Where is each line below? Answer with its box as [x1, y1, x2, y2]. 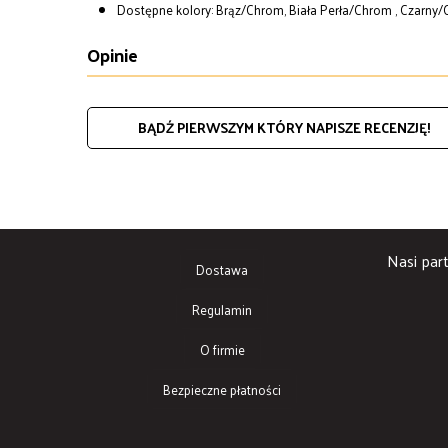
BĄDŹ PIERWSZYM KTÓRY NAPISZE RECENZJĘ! [138, 114, 431, 140]
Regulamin [192, 297, 252, 321]
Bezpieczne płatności [163, 377, 281, 401]
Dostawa [196, 257, 248, 281]
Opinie [87, 37, 138, 71]
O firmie [199, 337, 245, 361]
